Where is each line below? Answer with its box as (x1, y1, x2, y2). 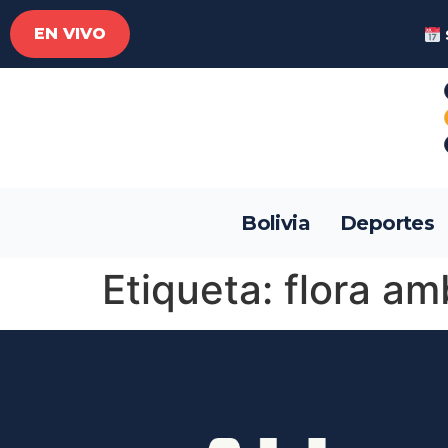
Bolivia (241, 211, 310, 235)
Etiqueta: (102, 265, 284, 314)
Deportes (340, 211, 435, 235)
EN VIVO (34, 24, 106, 43)
